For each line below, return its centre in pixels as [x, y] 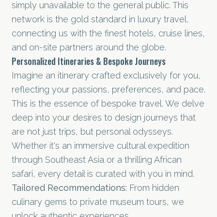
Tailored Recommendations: [69, 188]
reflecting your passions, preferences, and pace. [108, 89]
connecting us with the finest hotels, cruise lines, [108, 33]
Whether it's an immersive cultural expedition [101, 146]
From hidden [153, 188]
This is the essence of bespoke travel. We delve [108, 103]
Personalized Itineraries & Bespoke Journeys [89, 61]
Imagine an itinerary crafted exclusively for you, [106, 75]
